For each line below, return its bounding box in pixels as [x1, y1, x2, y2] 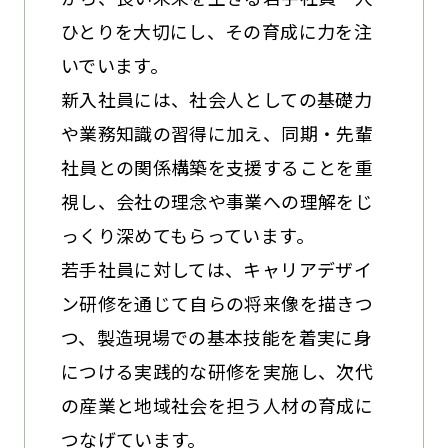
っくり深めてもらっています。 [60, 222, 314, 249]
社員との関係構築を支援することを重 [60, 154, 373, 181]
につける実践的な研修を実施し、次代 [60, 358, 373, 385]
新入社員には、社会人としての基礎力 [60, 86, 372, 113]
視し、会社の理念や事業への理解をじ [60, 188, 373, 215]
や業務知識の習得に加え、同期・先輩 [60, 120, 373, 147]
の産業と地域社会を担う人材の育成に [60, 392, 373, 419]
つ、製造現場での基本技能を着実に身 [60, 324, 372, 351]
